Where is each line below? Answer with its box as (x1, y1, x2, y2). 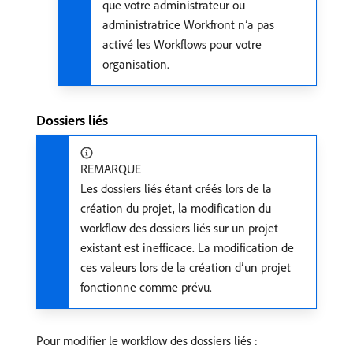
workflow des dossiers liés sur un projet (80, 219, 278, 236)
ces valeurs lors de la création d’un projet (80, 258, 291, 275)
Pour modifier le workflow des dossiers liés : (36, 332, 258, 348)
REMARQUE (80, 160, 141, 176)
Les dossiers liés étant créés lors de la (80, 180, 272, 196)
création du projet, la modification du (80, 199, 271, 216)
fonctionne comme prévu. (80, 278, 212, 295)
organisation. (102, 55, 169, 72)
